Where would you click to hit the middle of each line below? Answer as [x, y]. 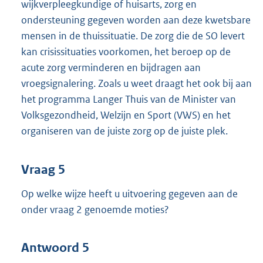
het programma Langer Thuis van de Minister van [129, 100]
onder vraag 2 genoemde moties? [95, 209]
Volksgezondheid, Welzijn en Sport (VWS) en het [126, 115]
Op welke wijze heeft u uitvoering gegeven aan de [129, 193]
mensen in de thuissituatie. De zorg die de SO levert [133, 36]
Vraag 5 [43, 169]
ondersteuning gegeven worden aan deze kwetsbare [136, 20]
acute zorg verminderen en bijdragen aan [111, 68]
